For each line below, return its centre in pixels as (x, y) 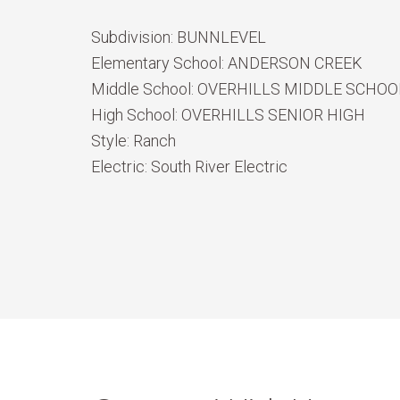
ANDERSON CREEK (295, 63)
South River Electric (219, 167)
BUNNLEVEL (221, 37)
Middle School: (144, 89)
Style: (112, 141)
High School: (136, 115)
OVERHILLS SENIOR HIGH (273, 115)
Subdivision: (134, 37)
